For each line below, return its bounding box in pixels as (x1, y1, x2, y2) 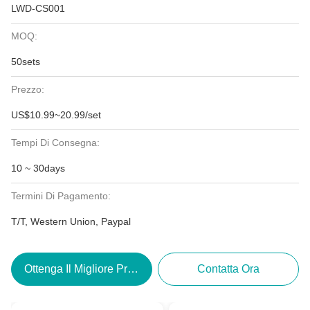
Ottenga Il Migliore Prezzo (24, 263, 152, 275)
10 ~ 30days (11, 163, 65, 174)
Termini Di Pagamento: (11, 190, 111, 201)
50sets (11, 56, 40, 67)
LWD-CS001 (11, 3, 65, 14)
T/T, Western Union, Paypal (11, 216, 131, 227)
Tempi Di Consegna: (11, 137, 100, 148)
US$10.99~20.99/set (11, 109, 101, 120)
